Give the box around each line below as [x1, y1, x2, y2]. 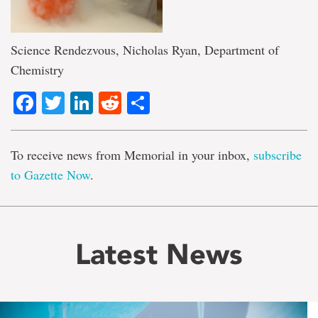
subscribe [253, 146, 302, 164]
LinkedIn [93, 87, 179, 120]
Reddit [121, 87, 187, 120]
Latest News [75, 237, 243, 272]
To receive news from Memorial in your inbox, [11, 146, 253, 164]
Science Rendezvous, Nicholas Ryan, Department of [11, 41, 279, 58]
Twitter [65, 87, 131, 120]
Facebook [36, 87, 136, 120]
